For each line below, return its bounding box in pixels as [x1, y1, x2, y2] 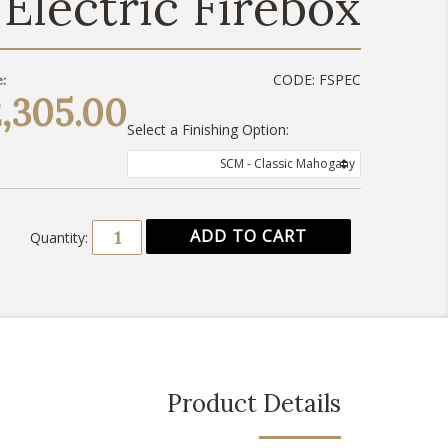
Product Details [167, 388, 341, 419]
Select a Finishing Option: [127, 120, 289, 139]
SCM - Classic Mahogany [220, 155, 355, 172]
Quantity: [30, 228, 88, 247]
